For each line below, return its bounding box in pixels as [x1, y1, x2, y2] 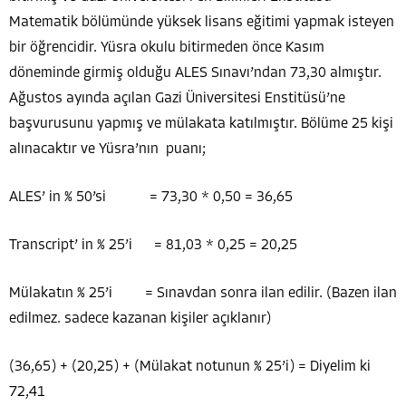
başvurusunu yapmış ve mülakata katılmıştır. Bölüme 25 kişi [9, 116, 393, 131]
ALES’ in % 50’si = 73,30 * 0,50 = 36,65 [9, 189, 293, 205]
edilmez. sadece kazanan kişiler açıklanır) [9, 311, 271, 326]
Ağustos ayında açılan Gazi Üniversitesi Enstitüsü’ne [9, 91, 345, 106]
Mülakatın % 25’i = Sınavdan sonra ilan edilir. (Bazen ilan [9, 285, 397, 301]
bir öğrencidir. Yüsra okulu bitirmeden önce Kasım [9, 40, 324, 55]
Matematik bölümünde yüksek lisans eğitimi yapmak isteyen [9, 14, 394, 30]
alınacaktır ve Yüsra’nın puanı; [9, 141, 206, 157]
